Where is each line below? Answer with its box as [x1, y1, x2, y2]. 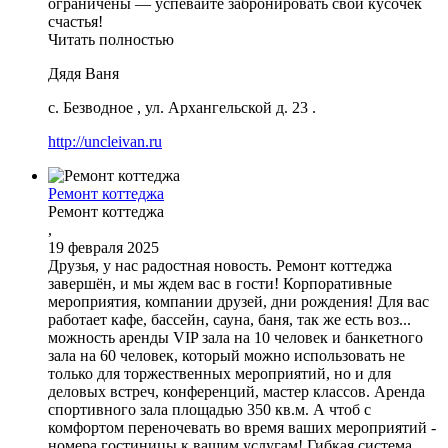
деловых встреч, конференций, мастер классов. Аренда [48, 382, 425, 400]
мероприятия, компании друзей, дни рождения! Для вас [48, 292, 429, 310]
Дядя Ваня [48, 64, 119, 82]
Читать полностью [48, 30, 174, 48]
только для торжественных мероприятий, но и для [48, 364, 391, 382]
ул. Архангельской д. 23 [145, 98, 308, 116]
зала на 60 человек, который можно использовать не [48, 346, 405, 364]
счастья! [48, 12, 103, 30]
